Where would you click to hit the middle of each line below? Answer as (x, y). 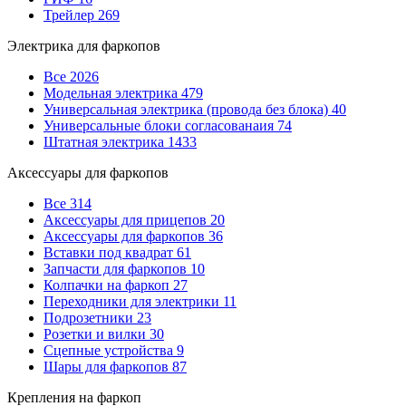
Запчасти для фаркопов (115, 268)
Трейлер (69, 14)
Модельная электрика (111, 92)
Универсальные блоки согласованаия (159, 125)
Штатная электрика (104, 141)
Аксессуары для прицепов (125, 219)
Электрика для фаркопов (84, 45)
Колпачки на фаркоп (106, 285)
